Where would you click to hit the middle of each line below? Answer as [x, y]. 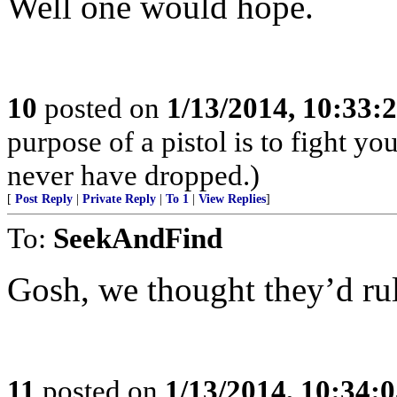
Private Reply [119, 199]
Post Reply [44, 199]
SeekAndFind [138, 238]
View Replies [232, 199]
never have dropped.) [133, 175]
